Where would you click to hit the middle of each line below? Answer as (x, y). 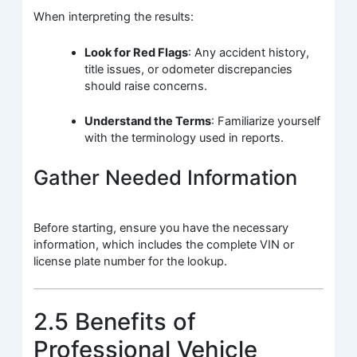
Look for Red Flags (137, 52)
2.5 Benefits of (115, 322)
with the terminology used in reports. (184, 138)
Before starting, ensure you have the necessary (161, 228)
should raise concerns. (146, 86)
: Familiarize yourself (266, 122)
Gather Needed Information (166, 177)
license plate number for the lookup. (131, 261)
